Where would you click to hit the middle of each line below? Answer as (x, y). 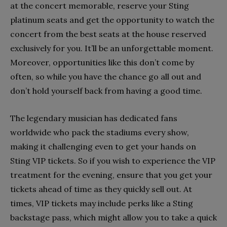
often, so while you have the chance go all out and (106, 76)
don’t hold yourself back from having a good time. (107, 90)
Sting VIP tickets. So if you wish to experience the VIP (113, 160)
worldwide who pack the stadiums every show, (100, 132)
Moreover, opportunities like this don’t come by (102, 62)
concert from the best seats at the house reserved (108, 34)
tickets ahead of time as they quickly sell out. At (101, 189)
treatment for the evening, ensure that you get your (111, 175)
